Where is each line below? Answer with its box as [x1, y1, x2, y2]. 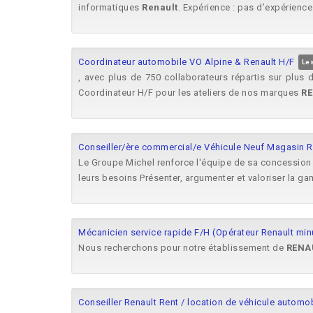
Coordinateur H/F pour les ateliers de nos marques [78, 87, 301, 98]
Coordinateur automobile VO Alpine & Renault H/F [78, 57, 295, 67]
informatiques [78, 2, 142, 13]
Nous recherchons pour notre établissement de [78, 242, 286, 253]
